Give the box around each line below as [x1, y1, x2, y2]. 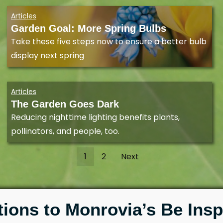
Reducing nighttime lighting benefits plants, [11, 111, 180, 123]
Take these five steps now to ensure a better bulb [11, 36, 207, 48]
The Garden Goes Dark [11, 99, 119, 110]
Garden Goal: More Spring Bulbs [11, 23, 166, 34]
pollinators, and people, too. [11, 125, 119, 137]
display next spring [11, 50, 84, 62]
